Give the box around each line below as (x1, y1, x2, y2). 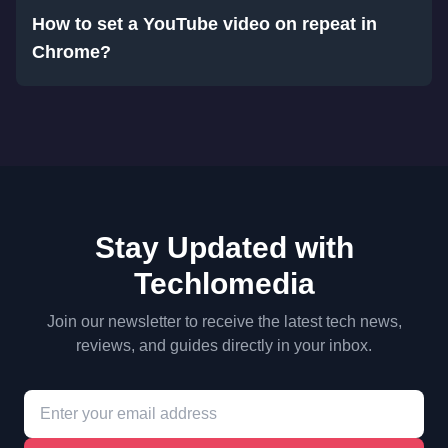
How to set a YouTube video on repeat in (32, 13, 377, 34)
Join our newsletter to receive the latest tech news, (46, 312, 402, 330)
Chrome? (32, 41, 111, 62)
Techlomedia (133, 266, 315, 300)
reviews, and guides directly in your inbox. (76, 336, 372, 354)
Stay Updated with (94, 230, 354, 264)
